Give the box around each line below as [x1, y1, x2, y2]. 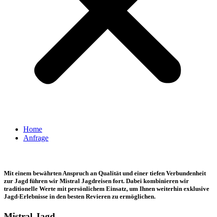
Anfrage [23, 134, 48, 142]
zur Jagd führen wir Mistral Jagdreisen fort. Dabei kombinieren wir [4, 177, 189, 185]
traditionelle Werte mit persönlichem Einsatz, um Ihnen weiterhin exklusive [4, 185, 209, 193]
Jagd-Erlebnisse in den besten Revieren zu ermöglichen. [4, 193, 155, 201]
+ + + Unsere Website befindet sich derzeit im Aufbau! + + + [4, 150, 189, 158]
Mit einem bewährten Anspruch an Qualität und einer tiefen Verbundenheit [4, 170, 206, 177]
